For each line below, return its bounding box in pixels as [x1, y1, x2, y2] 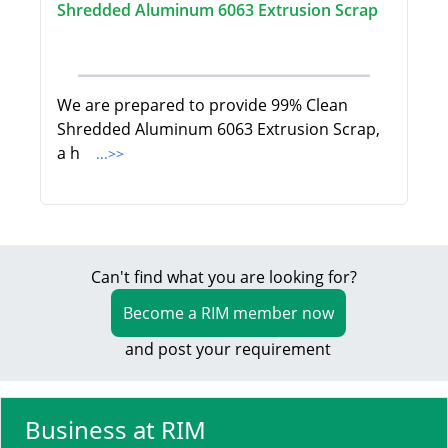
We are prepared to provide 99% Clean [57, 94, 348, 117]
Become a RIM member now [122, 302, 334, 325]
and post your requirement [117, 338, 331, 361]
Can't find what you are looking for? [91, 266, 357, 289]
